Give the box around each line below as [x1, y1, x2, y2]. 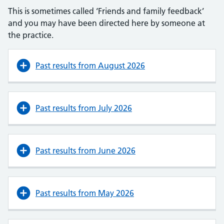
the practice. [8, 30, 53, 40]
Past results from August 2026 [35, 60, 145, 70]
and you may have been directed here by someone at [8, 18, 205, 28]
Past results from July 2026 [35, 103, 132, 113]
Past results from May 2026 [35, 188, 134, 198]
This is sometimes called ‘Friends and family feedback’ [8, 6, 204, 16]
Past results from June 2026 [35, 145, 135, 155]
